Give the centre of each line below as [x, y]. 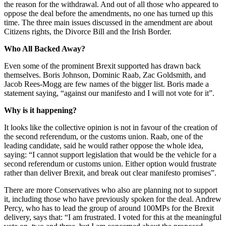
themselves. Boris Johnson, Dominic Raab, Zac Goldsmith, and [105, 75]
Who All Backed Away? [45, 48]
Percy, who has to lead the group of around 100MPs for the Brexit [109, 208]
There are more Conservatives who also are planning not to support [111, 190]
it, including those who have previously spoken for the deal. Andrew [113, 199]
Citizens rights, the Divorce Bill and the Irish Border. [88, 31]
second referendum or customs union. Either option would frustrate [110, 163]
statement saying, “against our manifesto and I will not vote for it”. [109, 93]
